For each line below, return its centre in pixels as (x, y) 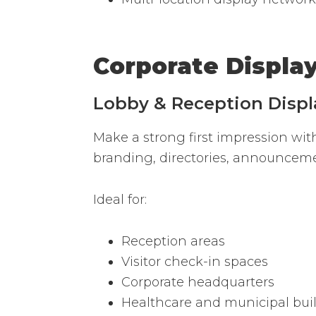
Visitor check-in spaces (195, 261)
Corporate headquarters (198, 282)
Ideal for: (120, 199)
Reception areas (173, 241)
